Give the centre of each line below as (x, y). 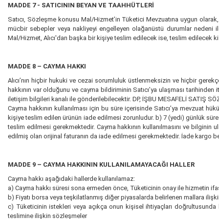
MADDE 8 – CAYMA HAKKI (47, 66)
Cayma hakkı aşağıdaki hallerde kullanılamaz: (71, 179)
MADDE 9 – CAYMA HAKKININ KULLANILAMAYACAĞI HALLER (101, 164)
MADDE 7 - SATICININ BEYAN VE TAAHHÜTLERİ (81, 5)
